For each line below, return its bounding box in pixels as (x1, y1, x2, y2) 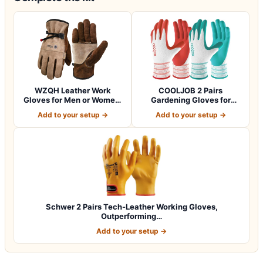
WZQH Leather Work (34, 86, 111, 96)
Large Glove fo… (42, 104, 103, 114)
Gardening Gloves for (150, 95, 231, 105)
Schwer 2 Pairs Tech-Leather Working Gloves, (45, 202, 218, 212)
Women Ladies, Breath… (146, 104, 235, 114)
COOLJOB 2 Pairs (159, 86, 222, 96)
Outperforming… (101, 211, 162, 221)
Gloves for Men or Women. (23, 95, 122, 105)
